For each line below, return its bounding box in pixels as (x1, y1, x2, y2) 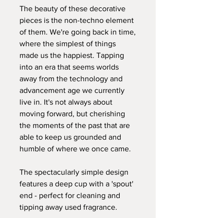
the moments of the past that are (19, 121, 130, 129)
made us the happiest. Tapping (19, 51, 124, 59)
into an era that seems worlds (19, 62, 119, 71)
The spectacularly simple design (19, 167, 128, 176)
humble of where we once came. (19, 144, 133, 153)
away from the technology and (19, 74, 123, 83)
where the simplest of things (19, 39, 116, 48)
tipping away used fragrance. (19, 202, 117, 211)
